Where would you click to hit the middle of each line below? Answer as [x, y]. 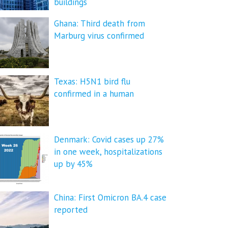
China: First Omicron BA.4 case [110, 197]
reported [71, 210]
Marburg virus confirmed [99, 36]
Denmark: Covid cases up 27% [109, 139]
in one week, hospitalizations [108, 152]
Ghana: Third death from [99, 23]
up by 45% [73, 164]
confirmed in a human [94, 94]
